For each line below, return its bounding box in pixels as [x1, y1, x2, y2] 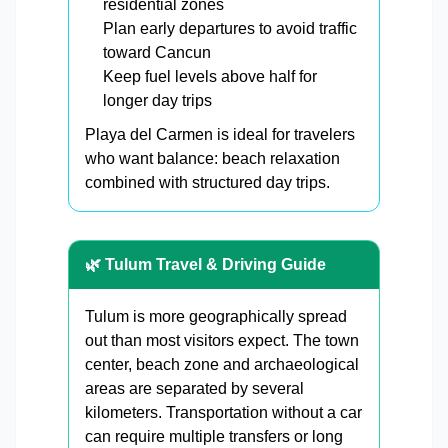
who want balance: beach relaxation [85, 150, 340, 167]
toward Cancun [103, 44, 211, 61]
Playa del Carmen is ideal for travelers [85, 126, 355, 143]
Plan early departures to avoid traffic [103, 20, 357, 37]
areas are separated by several [85, 380, 304, 397]
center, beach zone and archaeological [85, 356, 359, 373]
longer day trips [103, 92, 212, 109]
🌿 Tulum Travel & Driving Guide [85, 256, 326, 273]
